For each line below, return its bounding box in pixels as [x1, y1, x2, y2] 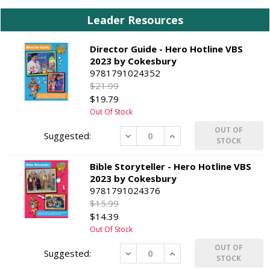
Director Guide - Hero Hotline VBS [90, 43, 243, 55]
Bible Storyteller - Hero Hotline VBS [90, 160, 252, 173]
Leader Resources [87, 13, 183, 28]
